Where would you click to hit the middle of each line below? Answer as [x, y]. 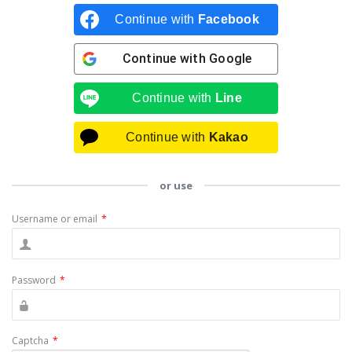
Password [34, 280]
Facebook [228, 19]
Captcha [30, 340]
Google [231, 58]
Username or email [55, 218]
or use [176, 185]
